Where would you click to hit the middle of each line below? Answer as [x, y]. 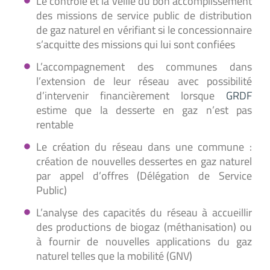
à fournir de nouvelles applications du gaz [144, 242]
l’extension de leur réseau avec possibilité [144, 81]
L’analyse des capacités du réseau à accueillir [144, 213]
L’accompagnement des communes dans [144, 67]
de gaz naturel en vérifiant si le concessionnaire [144, 30]
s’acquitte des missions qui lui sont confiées [136, 45]
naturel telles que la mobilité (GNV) [114, 256]
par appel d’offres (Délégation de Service [144, 176]
